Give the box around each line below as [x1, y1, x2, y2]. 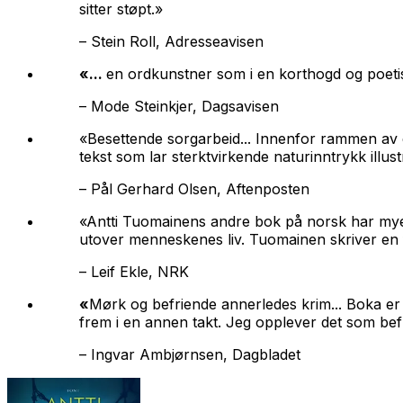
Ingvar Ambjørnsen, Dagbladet [91, 345, 300, 363]
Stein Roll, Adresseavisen [91, 31, 264, 50]
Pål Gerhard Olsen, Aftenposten [91, 179, 309, 198]
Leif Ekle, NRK [91, 262, 189, 281]
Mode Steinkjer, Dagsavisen [91, 96, 279, 115]
